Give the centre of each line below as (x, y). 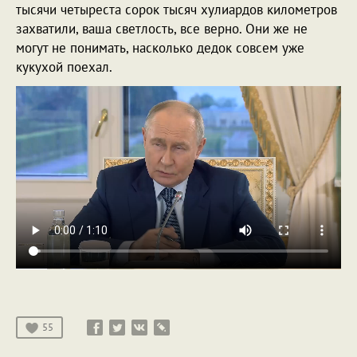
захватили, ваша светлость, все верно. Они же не (162, 28)
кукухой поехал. (66, 67)
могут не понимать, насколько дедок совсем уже (160, 47)
